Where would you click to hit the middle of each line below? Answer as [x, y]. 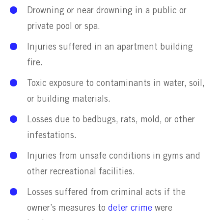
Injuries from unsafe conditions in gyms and [114, 156]
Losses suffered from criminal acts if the [106, 192]
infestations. [53, 135]
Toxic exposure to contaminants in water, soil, [116, 83]
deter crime [130, 208]
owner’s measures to [68, 208]
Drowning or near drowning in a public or [107, 11]
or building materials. [70, 99]
